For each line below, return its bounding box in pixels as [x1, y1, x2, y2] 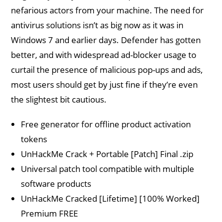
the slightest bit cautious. [11, 94, 107, 105]
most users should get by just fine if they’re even [11, 79, 198, 90]
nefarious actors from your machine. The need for [11, 4, 204, 16]
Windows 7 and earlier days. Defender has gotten [11, 34, 201, 46]
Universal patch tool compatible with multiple [21, 163, 195, 174]
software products [21, 178, 92, 189]
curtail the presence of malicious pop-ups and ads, [11, 64, 203, 75]
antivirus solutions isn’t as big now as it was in [11, 19, 184, 31]
